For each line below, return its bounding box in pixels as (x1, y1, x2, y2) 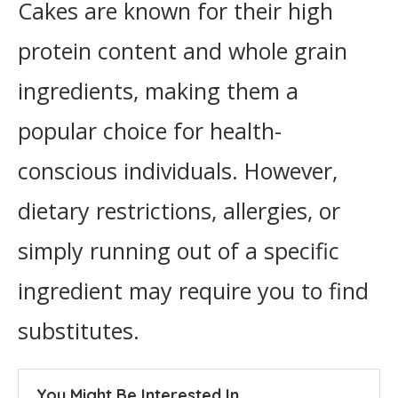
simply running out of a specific (18, 235, 339, 266)
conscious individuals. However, (18, 155, 338, 186)
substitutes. (18, 315, 139, 346)
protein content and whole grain (18, 36, 347, 66)
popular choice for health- (18, 115, 282, 146)
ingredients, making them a (18, 76, 298, 106)
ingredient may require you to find (18, 275, 369, 306)
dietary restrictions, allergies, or (18, 195, 340, 226)
